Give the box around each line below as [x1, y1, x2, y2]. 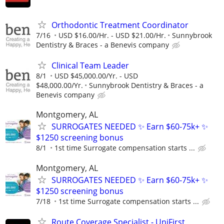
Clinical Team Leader [51, 60, 129, 71]
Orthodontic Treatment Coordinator [51, 19, 188, 30]
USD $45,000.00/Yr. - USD [54, 71, 138, 81]
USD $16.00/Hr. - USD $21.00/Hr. [58, 30, 166, 40]
